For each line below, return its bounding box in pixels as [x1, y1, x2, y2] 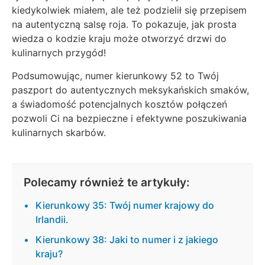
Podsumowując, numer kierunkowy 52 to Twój [12, 69, 219, 82]
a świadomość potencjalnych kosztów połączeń [12, 98, 227, 110]
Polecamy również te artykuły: [24, 174, 190, 189]
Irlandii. [35, 213, 69, 225]
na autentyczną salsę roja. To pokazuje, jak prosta [12, 18, 237, 31]
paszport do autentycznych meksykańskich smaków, [12, 83, 249, 96]
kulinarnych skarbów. [12, 126, 106, 138]
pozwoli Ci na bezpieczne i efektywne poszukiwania [12, 112, 247, 124]
